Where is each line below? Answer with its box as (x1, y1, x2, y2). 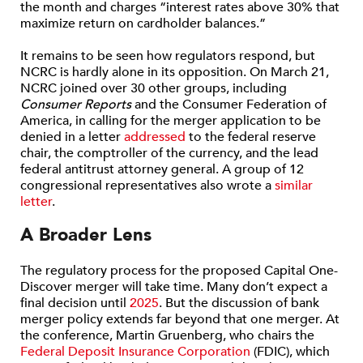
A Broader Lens (20, 223, 157, 247)
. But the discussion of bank (159, 294, 319, 312)
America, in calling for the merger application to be (20, 112, 321, 130)
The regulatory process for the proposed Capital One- (20, 262, 338, 280)
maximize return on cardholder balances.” (20, 15, 266, 32)
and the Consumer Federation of (131, 96, 327, 113)
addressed (124, 128, 186, 146)
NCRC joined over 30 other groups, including (20, 79, 287, 97)
